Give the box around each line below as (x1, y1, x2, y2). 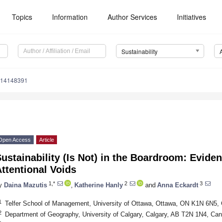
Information (52, 12, 88, 22)
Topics (12, 12, 33, 22)
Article (39, 137, 54, 143)
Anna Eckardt (157, 181, 198, 189)
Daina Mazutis (4, 181, 47, 189)
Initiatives (177, 12, 207, 22)
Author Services (108, 12, 158, 22)
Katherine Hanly (74, 181, 123, 189)
